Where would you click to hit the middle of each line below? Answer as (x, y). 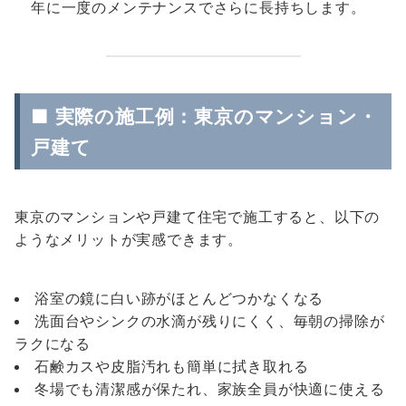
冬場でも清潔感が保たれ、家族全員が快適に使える (210, 389)
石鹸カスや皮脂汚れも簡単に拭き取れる (172, 366)
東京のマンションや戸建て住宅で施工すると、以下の (198, 217)
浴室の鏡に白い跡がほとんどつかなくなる (179, 298)
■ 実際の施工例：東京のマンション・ (204, 116)
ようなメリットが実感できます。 (129, 239)
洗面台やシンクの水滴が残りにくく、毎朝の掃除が (210, 321)
